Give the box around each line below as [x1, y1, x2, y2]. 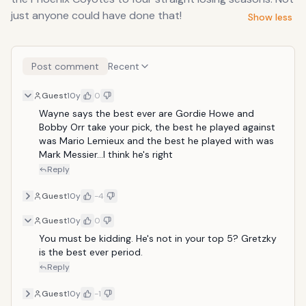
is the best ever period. [39, 246, 143, 258]
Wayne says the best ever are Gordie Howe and [39, 107, 254, 120]
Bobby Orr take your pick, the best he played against [39, 121, 275, 133]
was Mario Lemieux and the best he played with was [39, 135, 274, 147]
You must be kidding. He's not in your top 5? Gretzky [39, 232, 277, 245]
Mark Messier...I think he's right [39, 148, 173, 161]
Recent [108, 60, 139, 72]
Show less [248, 11, 292, 23]
